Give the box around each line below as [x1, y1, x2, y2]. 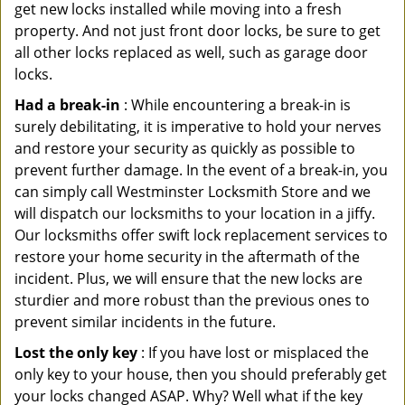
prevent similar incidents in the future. [14, 312, 276, 332]
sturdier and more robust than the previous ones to [14, 290, 370, 310]
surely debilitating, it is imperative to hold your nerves [14, 117, 381, 137]
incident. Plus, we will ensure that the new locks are [14, 268, 363, 288]
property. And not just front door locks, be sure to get [14, 21, 381, 41]
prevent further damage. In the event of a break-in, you [14, 160, 388, 180]
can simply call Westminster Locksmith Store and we [14, 182, 371, 202]
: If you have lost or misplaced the [137, 343, 369, 363]
